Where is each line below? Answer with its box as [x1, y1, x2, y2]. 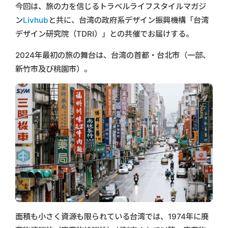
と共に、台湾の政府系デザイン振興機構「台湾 [48, 15, 209, 25]
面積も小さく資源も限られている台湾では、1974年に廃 [15, 211, 209, 221]
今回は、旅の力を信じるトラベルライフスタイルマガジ [15, 2, 206, 12]
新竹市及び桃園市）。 [15, 64, 92, 74]
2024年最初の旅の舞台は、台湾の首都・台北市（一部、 [15, 50, 210, 61]
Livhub [23, 15, 48, 25]
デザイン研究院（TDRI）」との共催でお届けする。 [15, 29, 193, 39]
